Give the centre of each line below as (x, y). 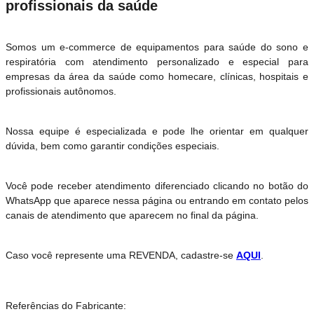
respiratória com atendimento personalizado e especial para (157, 61)
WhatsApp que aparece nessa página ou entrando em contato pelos (157, 200)
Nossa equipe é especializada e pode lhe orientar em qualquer (157, 131)
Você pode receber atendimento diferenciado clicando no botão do (157, 185)
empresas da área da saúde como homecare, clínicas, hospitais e (157, 76)
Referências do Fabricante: (67, 305)
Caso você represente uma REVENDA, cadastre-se (121, 255)
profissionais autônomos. (61, 91)
